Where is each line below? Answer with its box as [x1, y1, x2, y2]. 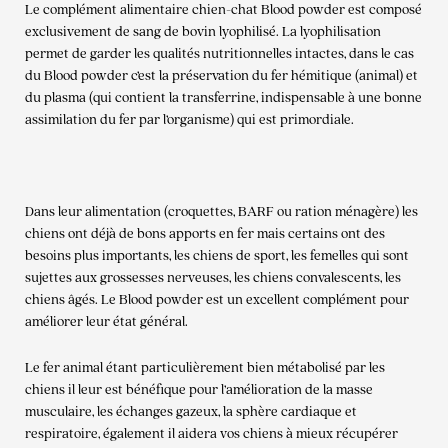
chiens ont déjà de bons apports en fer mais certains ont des [25, 224, 385, 243]
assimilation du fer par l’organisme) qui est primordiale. [25, 110, 354, 129]
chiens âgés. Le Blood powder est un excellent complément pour [25, 290, 409, 309]
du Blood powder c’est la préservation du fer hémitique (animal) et [25, 66, 418, 85]
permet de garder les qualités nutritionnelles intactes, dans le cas [25, 44, 414, 63]
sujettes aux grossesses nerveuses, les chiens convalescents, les [25, 268, 401, 287]
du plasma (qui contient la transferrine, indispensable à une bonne [25, 88, 422, 107]
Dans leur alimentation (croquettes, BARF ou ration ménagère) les [25, 202, 418, 221]
